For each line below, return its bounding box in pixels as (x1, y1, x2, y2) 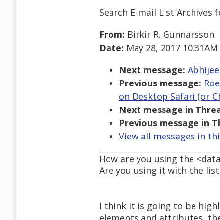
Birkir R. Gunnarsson (125, 28, 214, 41)
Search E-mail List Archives (99, 6, 212, 18)
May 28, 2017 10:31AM (124, 42, 218, 54)
